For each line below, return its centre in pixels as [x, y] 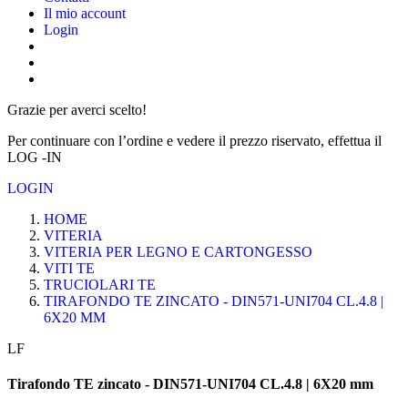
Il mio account [85, 13]
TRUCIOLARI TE [100, 284]
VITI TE [69, 268]
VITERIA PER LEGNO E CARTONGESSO [178, 251]
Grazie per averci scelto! [77, 109]
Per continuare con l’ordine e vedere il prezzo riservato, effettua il [194, 140]
